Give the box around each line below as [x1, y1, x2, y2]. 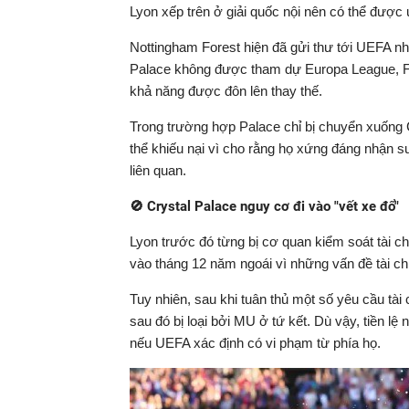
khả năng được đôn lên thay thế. [130, 83, 322, 99]
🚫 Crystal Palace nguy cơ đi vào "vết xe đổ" [130, 198, 399, 215]
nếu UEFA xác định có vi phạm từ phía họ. [130, 335, 381, 351]
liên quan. [130, 163, 186, 178]
